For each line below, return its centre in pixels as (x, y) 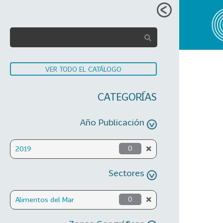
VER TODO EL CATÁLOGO (83, 69)
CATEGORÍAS (127, 97)
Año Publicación (112, 122)
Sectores (126, 172)
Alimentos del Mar (45, 199)
